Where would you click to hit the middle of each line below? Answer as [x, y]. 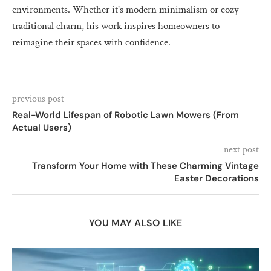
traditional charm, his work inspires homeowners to [116, 26]
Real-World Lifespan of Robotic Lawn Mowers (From [126, 115]
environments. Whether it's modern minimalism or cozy [126, 9]
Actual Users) [42, 127]
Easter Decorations [217, 178]
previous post [38, 99]
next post [241, 149]
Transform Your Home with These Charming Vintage [145, 165]
